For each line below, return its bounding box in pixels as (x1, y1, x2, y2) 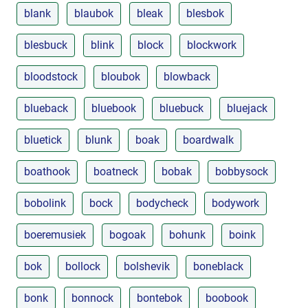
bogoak (109, 228, 146, 241)
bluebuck (159, 101, 203, 115)
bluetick (24, 133, 62, 146)
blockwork (187, 38, 236, 52)
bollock (65, 259, 100, 273)
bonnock (71, 291, 113, 305)
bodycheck (136, 196, 188, 210)
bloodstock (24, 69, 78, 83)
